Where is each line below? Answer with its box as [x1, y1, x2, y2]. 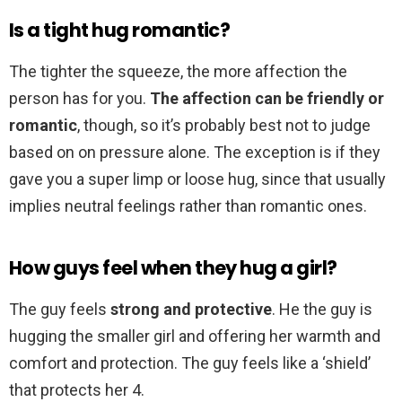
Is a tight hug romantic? [9, 17, 231, 44]
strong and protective [110, 300, 272, 319]
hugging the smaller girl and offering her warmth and [9, 327, 380, 346]
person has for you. [9, 89, 150, 109]
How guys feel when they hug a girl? [9, 255, 337, 282]
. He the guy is [272, 300, 372, 319]
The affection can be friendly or [150, 89, 384, 109]
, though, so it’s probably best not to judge [77, 116, 371, 135]
